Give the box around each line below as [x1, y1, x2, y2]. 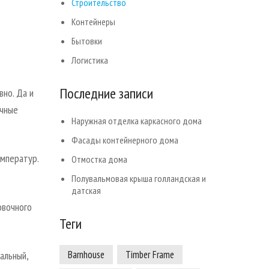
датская [71, 184, 101, 197]
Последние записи [59, 84, 153, 103]
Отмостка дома [71, 153, 127, 166]
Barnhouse [67, 248, 104, 262]
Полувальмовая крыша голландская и [71, 172, 206, 185]
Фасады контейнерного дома [71, 134, 178, 147]
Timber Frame [125, 248, 174, 262]
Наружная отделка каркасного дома [71, 115, 202, 127]
